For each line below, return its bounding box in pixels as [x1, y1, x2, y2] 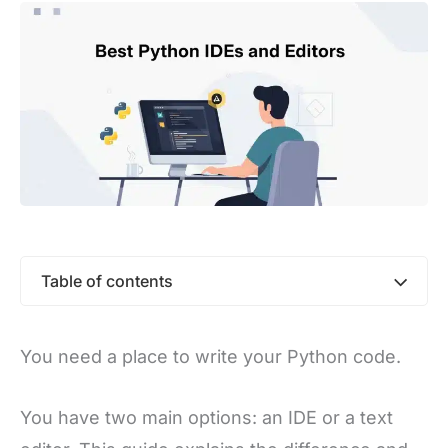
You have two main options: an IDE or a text [20, 406, 393, 428]
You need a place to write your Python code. [20, 345, 401, 367]
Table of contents [41, 270, 173, 291]
